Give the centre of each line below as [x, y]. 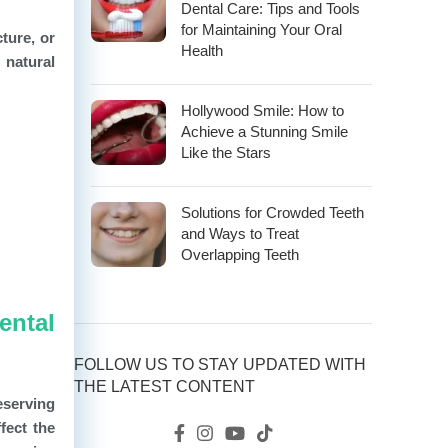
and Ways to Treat [240, 234]
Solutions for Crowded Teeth [272, 213]
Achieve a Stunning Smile [264, 132]
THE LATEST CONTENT [164, 387]
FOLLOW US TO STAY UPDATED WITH [220, 365]
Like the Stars [226, 153]
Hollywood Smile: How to [262, 111]
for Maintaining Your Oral [261, 30]
